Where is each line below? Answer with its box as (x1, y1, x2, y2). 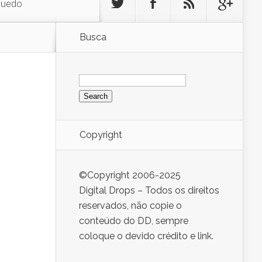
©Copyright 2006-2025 (79, 170, 181, 181)
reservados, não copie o (79, 200, 182, 212)
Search (78, 68, 108, 80)
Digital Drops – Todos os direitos (79, 185, 219, 196)
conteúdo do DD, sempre (79, 215, 188, 227)
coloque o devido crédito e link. (79, 230, 213, 242)
